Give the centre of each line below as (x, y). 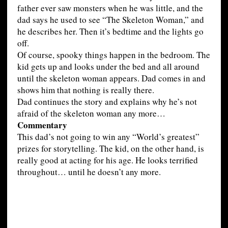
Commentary (42, 125)
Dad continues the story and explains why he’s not (107, 101)
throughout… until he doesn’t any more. (89, 172)
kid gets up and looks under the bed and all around (108, 66)
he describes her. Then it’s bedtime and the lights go (110, 31)
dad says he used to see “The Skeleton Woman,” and (110, 19)
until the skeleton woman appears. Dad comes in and (111, 78)
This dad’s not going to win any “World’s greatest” (108, 136)
